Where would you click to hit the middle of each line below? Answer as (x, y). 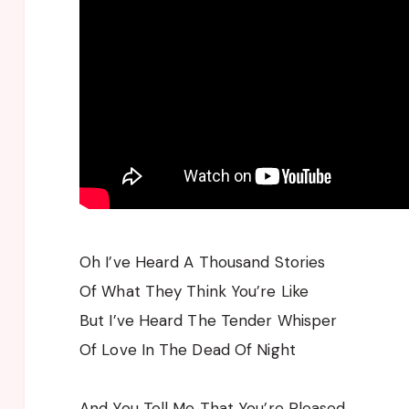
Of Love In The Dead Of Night (188, 349)
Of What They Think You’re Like (194, 291)
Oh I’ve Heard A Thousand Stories (203, 262)
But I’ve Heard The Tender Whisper (209, 320)
